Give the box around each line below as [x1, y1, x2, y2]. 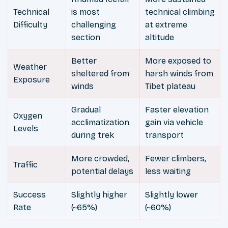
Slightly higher [71, 190, 127, 200]
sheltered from [71, 69, 129, 79]
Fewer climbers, [145, 154, 206, 164]
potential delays [71, 166, 133, 177]
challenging [71, 20, 116, 30]
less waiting [145, 166, 191, 177]
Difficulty [13, 20, 47, 30]
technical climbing [145, 7, 215, 17]
